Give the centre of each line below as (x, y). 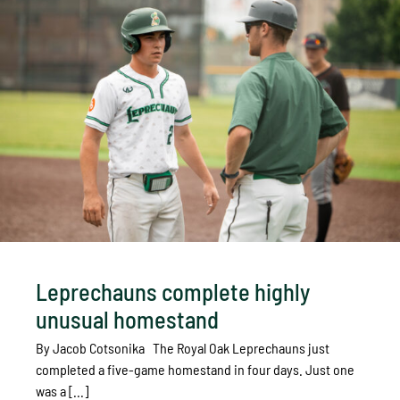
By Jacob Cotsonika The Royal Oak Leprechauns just (183, 347)
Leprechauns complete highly (173, 291)
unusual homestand (127, 319)
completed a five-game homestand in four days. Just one (195, 369)
